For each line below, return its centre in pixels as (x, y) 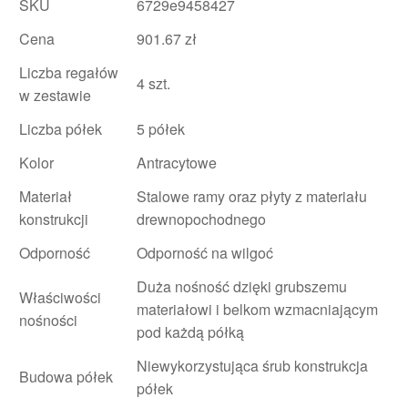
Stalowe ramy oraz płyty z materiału (252, 196)
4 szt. (153, 83)
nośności (48, 320)
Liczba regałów (69, 72)
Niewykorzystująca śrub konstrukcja (252, 365)
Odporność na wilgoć (205, 252)
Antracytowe (177, 162)
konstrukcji (54, 219)
